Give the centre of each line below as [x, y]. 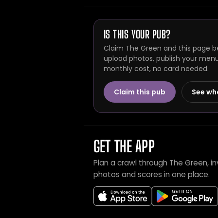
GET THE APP [124, 146]
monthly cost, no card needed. [156, 69]
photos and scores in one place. [152, 174]
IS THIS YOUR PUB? [137, 34]
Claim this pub [140, 92]
